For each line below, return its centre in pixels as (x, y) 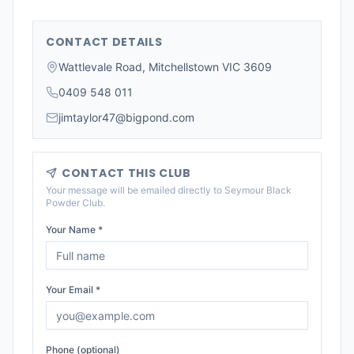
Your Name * (74, 230)
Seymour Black (258, 190)
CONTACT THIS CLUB (126, 173)
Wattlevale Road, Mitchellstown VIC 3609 (165, 67)
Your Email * (73, 290)
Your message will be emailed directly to (135, 190)
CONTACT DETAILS (104, 42)
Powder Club (74, 203)
